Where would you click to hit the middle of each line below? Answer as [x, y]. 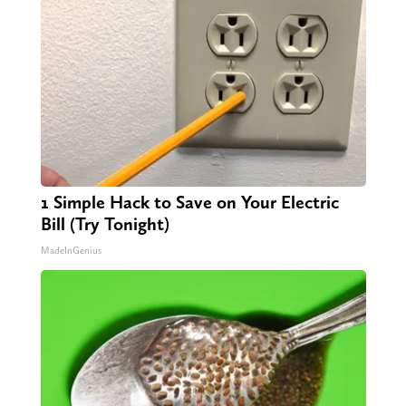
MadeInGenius [71, 251]
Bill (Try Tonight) [105, 224]
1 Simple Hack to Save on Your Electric [189, 203]
